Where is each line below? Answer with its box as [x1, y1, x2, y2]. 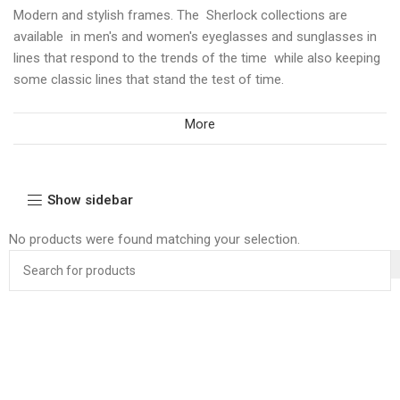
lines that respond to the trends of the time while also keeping [13, 49, 380, 66]
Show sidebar [46, 192, 133, 209]
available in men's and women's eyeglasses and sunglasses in [13, 28, 377, 45]
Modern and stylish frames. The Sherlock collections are [13, 6, 347, 23]
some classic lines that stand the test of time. [13, 71, 284, 87]
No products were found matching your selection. [9, 230, 300, 247]
